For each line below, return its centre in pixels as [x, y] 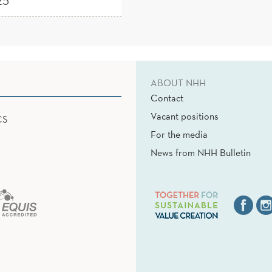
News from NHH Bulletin [201, 153]
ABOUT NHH [178, 83]
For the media [179, 134]
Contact [167, 98]
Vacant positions [185, 116]
